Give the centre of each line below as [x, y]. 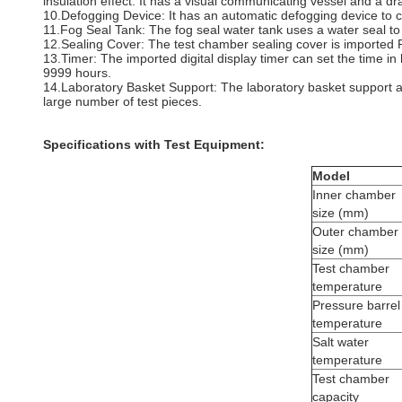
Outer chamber [355, 232]
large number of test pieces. [122, 101]
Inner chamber [354, 195]
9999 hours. [77, 73]
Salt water [341, 342]
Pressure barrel [356, 305]
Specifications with [104, 144]
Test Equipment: [214, 144]
